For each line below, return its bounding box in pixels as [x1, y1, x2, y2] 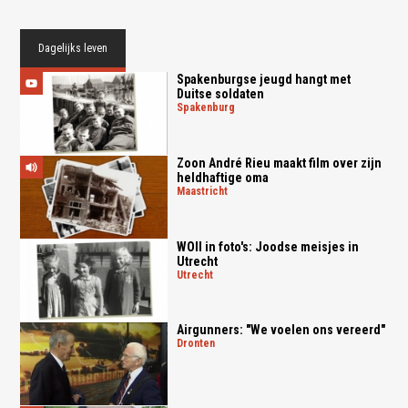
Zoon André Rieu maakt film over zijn [176, 155, 382, 170]
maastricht [184, 184, 228, 198]
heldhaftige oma [176, 169, 269, 185]
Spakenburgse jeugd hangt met [176, 72, 351, 87]
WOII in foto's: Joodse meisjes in [176, 239, 359, 254]
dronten [182, 337, 215, 351]
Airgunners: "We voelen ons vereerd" [176, 322, 385, 338]
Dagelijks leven [38, 42, 108, 56]
